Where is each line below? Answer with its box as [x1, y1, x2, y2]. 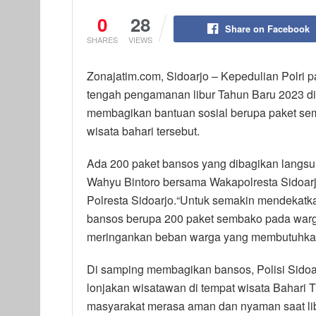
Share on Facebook [225, 21, 310, 35]
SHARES [87, 33, 118, 45]
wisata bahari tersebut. [87, 122, 200, 139]
